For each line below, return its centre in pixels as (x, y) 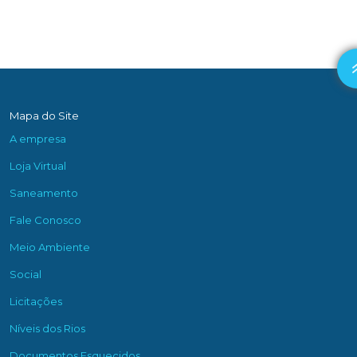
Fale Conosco (45, 220)
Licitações (36, 302)
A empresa (38, 139)
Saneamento (44, 193)
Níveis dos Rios (47, 329)
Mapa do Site (44, 116)
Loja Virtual (38, 166)
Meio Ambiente (50, 247)
